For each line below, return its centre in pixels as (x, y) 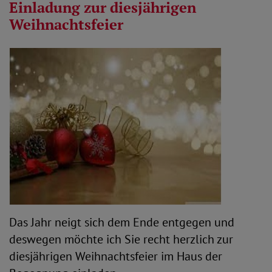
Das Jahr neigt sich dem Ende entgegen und (122, 222)
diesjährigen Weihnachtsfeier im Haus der (116, 256)
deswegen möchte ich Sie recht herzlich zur (121, 239)
